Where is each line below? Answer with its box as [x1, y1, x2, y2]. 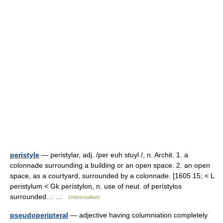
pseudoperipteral [10, 211, 68, 219]
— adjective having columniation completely [68, 211, 208, 219]
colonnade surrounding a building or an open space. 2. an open [10, 161, 210, 169]
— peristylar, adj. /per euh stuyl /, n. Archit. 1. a [39, 151, 188, 159]
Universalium [68, 194, 100, 200]
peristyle [10, 151, 39, 159]
